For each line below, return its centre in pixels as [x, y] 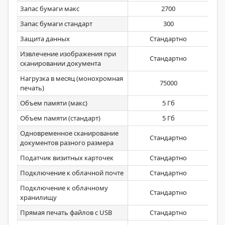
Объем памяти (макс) [54, 103]
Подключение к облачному [64, 188]
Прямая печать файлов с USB [66, 212]
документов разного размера [67, 143]
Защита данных [45, 39]
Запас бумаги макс [50, 9]
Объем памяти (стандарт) [60, 118]
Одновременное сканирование [69, 133]
